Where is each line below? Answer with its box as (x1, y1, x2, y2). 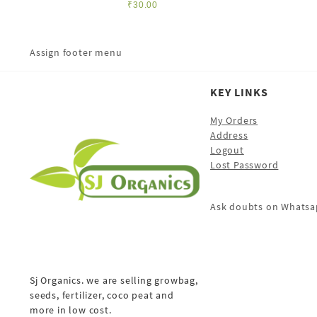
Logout (210, 143, 244, 156)
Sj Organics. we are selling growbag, (30, 273, 198, 287)
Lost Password (210, 158, 279, 171)
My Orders (210, 113, 258, 127)
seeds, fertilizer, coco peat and (30, 288, 174, 301)
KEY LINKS (210, 84, 268, 99)
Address (210, 128, 248, 142)
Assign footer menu (30, 45, 122, 59)
